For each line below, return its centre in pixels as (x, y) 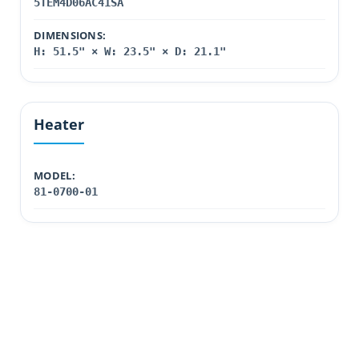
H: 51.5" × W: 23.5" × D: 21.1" (130, 51)
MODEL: (54, 175)
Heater (59, 124)
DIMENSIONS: (70, 35)
